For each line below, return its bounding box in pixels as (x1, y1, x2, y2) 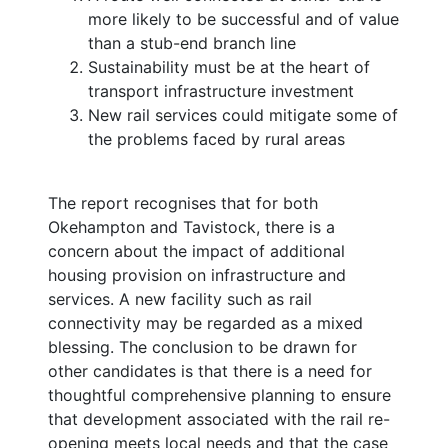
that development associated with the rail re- (48, 409, 390, 430)
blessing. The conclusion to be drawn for (48, 337, 357, 358)
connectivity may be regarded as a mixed (48, 313, 363, 334)
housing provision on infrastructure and (48, 265, 346, 286)
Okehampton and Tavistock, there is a (48, 217, 335, 238)
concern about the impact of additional (48, 241, 345, 262)
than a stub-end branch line (88, 33, 296, 54)
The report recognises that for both (48, 193, 318, 214)
